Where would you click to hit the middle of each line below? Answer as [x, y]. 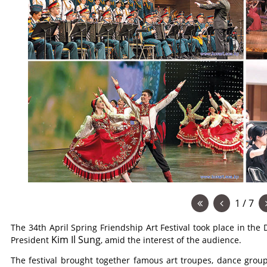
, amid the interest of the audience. [171, 240]
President [31, 240]
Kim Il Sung [76, 240]
